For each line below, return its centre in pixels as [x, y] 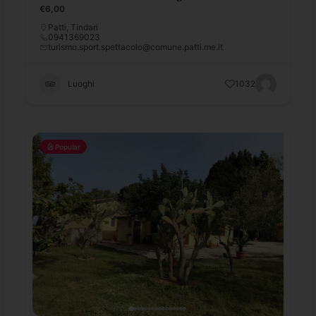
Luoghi [81, 83]
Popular [68, 146]
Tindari [85, 27]
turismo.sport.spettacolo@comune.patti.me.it [136, 47]
